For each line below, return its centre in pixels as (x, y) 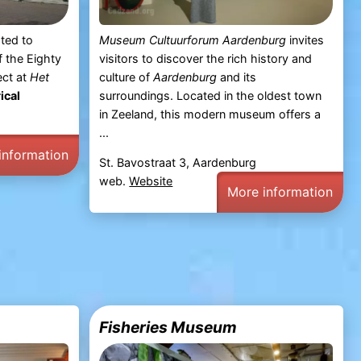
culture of (127, 77)
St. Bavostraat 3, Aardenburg (178, 162)
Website (151, 180)
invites (305, 39)
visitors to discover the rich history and (206, 58)
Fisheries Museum (168, 327)
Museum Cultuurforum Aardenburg (193, 39)
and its (237, 77)
